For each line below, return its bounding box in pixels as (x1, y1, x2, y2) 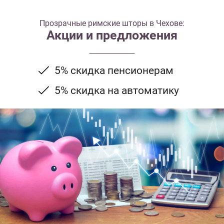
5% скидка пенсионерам (54, 64, 173, 77)
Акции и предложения (46, 28, 177, 43)
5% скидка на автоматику (54, 84, 179, 96)
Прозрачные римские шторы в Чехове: (39, 18, 184, 28)
